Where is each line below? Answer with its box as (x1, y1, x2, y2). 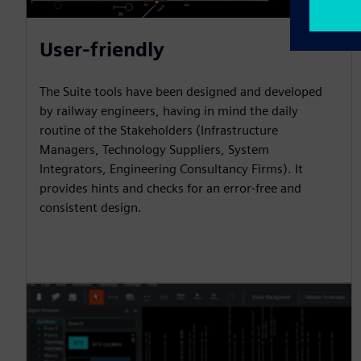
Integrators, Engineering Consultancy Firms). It (39, 161, 303, 177)
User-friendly (39, 38, 164, 62)
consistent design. (39, 200, 142, 216)
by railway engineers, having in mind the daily (39, 103, 298, 119)
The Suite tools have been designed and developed (39, 84, 322, 100)
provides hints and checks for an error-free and (39, 180, 301, 197)
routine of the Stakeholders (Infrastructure (39, 122, 278, 139)
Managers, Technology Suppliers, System (39, 142, 269, 158)
